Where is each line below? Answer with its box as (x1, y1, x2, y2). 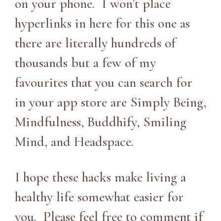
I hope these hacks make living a (15, 168, 186, 185)
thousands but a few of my (15, 54, 156, 71)
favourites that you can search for (15, 74, 192, 91)
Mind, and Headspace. (15, 133, 134, 150)
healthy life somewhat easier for (15, 188, 184, 205)
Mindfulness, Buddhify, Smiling (15, 113, 186, 130)
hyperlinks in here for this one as (15, 14, 190, 32)
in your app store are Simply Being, (15, 93, 206, 110)
